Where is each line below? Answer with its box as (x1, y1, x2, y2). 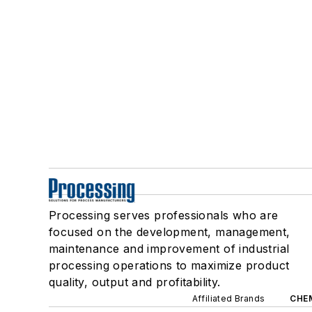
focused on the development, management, (49, 224, 290, 239)
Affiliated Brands (192, 292, 265, 304)
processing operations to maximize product (49, 258, 290, 272)
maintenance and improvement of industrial (49, 241, 290, 256)
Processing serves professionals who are (49, 208, 279, 222)
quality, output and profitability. (49, 274, 221, 289)
